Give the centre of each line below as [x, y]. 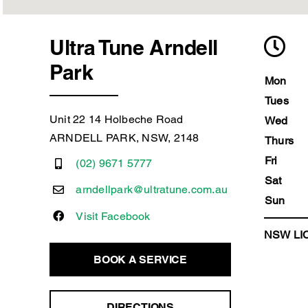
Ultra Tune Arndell [133, 48]
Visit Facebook [113, 216]
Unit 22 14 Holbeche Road [116, 120]
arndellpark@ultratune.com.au [152, 190]
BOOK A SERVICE [140, 260]
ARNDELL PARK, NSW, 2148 [124, 138]
